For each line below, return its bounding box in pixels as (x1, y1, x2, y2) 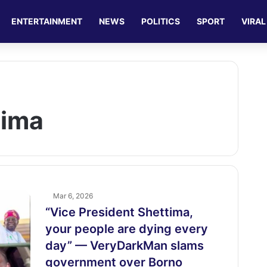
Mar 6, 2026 (52, 191, 93, 200)
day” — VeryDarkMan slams (45, 238, 204, 253)
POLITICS (141, 16, 181, 26)
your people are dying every (45, 222, 208, 236)
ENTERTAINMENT (11, 16, 83, 26)
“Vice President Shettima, (45, 205, 193, 219)
